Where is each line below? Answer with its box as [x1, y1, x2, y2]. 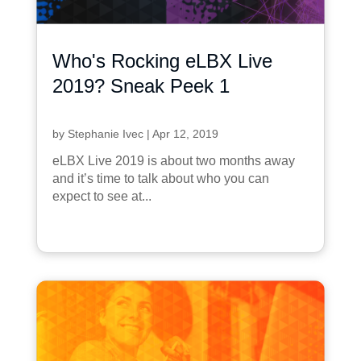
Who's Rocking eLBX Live [52, 49, 272, 72]
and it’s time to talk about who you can [52, 171, 269, 185]
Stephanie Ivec [67, 127, 143, 140]
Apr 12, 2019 [151, 127, 218, 140]
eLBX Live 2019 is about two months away [52, 153, 295, 168]
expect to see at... [52, 189, 151, 203]
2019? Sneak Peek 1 [52, 74, 230, 97]
